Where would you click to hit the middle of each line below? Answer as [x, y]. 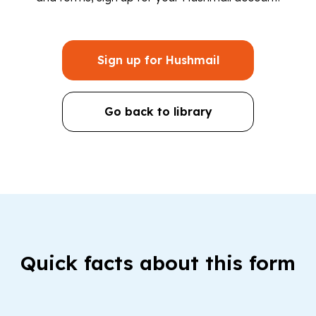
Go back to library [158, 112]
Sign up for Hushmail [158, 60]
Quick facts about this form [158, 263]
